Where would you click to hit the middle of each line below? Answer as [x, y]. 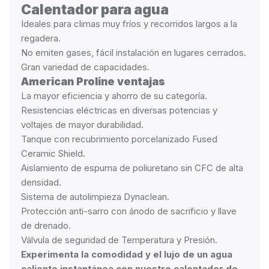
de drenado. [46, 225]
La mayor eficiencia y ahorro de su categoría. [114, 96]
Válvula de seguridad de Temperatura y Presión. [119, 240]
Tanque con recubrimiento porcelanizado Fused [119, 139]
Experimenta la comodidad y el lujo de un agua [127, 254]
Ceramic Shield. [53, 153]
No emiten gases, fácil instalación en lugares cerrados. [134, 53]
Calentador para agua [95, 9]
